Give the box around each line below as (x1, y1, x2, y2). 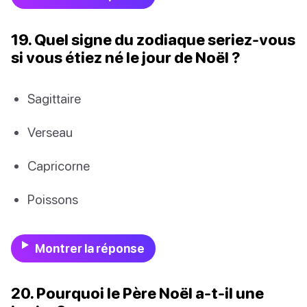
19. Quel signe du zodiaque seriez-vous (11, 29, 295, 49)
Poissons (27, 191, 78, 208)
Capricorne (27, 158, 90, 174)
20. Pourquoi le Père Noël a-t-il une (11, 283, 264, 302)
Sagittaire (27, 90, 81, 106)
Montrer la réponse (34, 241, 145, 256)
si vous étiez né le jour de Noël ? (11, 47, 241, 66)
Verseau (27, 124, 73, 140)
